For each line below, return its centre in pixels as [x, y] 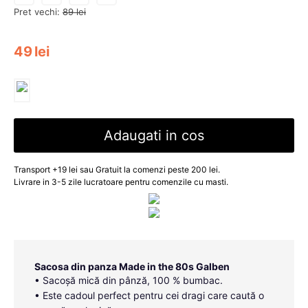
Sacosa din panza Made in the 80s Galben [132, 266]
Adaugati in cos [154, 136]
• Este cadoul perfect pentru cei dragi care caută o [149, 295]
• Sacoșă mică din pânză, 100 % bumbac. [129, 280]
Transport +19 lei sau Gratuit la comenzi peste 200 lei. [117, 170]
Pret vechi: [37, 12]
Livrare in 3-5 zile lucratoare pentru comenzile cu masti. [121, 182]
